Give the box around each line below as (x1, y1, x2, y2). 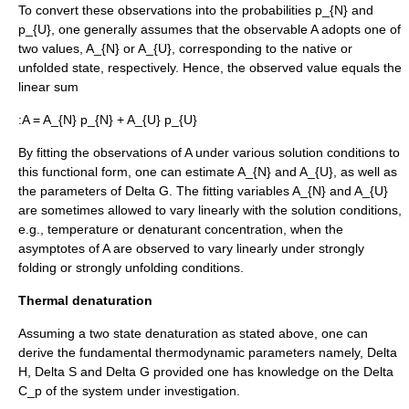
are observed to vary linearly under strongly (110, 240, 364, 256)
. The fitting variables (169, 183, 292, 198)
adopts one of (318, 21, 401, 37)
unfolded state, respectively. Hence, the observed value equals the (18, 59, 402, 75)
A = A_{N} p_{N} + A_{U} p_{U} (22, 111, 197, 127)
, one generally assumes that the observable (51, 21, 310, 37)
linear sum (18, 79, 79, 94)
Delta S (35, 363, 77, 379)
